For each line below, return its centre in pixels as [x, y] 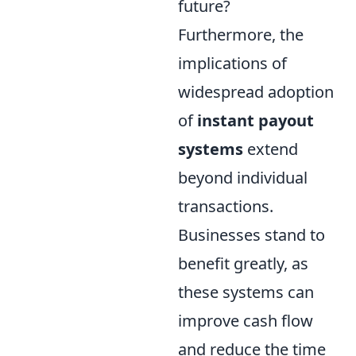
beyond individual [243, 177]
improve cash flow [246, 320]
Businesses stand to [252, 234]
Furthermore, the [241, 34]
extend [271, 149]
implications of [232, 63]
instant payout [255, 120]
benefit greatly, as [243, 263]
